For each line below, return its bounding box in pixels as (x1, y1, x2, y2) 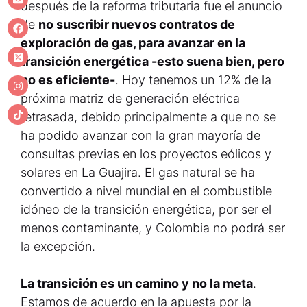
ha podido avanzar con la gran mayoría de (21, 128, 260, 143)
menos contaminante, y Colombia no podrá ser (21, 221, 285, 235)
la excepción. (21, 239, 95, 254)
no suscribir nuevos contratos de (38, 17, 235, 32)
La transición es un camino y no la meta (21, 276, 253, 291)
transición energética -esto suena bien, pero (21, 54, 284, 69)
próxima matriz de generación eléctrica (21, 91, 240, 106)
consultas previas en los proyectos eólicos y (21, 147, 271, 161)
